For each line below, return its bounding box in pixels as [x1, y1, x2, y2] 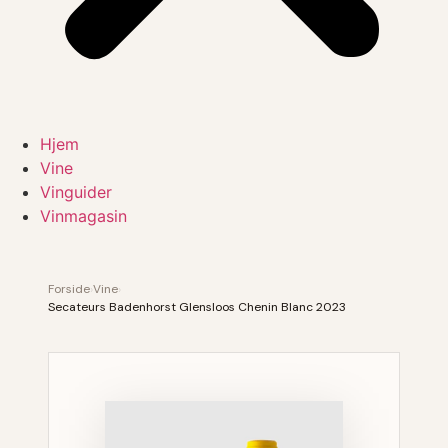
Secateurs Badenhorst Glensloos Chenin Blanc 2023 [48, 299, 346, 315]
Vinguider [40, 182, 112, 202]
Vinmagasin [40, 206, 127, 226]
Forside [48, 281, 90, 297]
